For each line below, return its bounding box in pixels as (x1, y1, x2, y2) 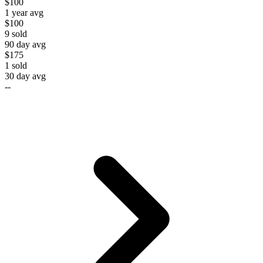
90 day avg (5, 39, 46, 49)
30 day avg (5, 70, 46, 81)
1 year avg (5, 7, 43, 18)
